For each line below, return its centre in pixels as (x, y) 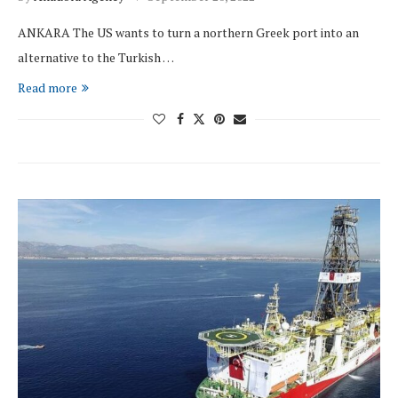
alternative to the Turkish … (96, 58)
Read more (48, 88)
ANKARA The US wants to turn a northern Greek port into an (188, 33)
